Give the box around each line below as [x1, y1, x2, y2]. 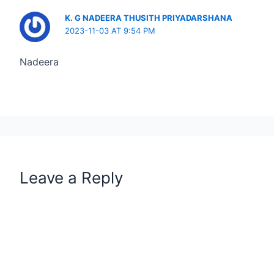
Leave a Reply [20, 168, 123, 188]
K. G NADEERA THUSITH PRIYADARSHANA [65, 12, 233, 23]
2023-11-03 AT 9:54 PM [65, 25, 156, 35]
